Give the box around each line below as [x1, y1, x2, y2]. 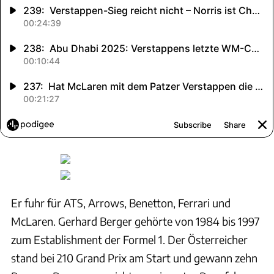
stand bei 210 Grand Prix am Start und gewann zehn [11, 250, 257, 265]
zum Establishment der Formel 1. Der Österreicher [11, 232, 248, 246]
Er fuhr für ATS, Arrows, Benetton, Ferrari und [11, 195, 231, 210]
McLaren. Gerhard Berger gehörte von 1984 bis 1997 [11, 213, 259, 228]
